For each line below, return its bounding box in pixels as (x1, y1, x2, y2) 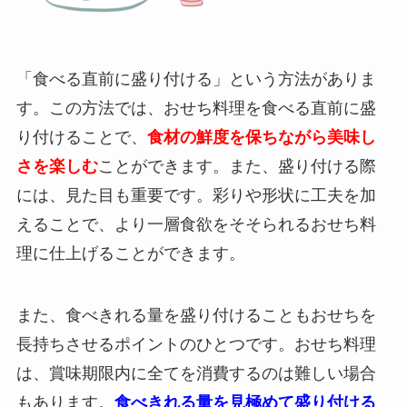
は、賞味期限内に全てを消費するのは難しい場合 (15, 363, 376, 382)
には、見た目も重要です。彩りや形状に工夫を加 (15, 185, 376, 204)
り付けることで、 (15, 127, 147, 146)
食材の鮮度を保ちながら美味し (146, 127, 376, 146)
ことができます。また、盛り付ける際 (97, 156, 376, 175)
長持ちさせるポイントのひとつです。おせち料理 (15, 334, 376, 353)
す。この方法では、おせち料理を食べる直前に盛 (15, 98, 376, 117)
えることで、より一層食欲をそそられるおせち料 (15, 214, 376, 233)
